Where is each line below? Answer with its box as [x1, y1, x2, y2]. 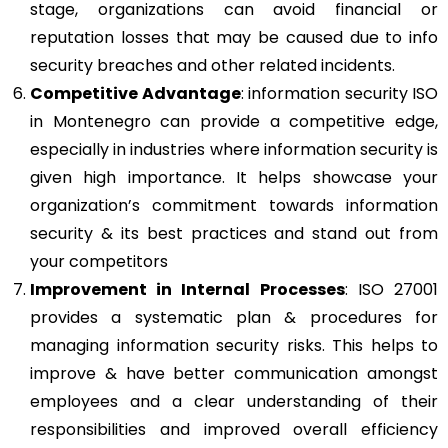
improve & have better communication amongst [30, 361, 438, 385]
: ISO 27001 [344, 277, 439, 301]
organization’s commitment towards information [30, 193, 438, 217]
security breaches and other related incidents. [30, 53, 395, 77]
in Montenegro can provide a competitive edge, [30, 109, 438, 133]
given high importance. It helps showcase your [30, 165, 438, 189]
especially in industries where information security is [30, 137, 438, 161]
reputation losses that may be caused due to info [30, 25, 438, 49]
